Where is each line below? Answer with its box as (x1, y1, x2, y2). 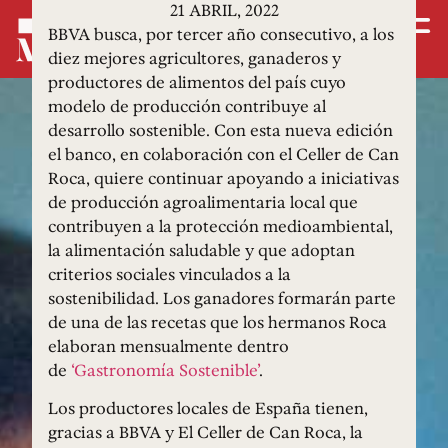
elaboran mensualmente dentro (48, 333, 289, 358)
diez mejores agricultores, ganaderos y (48, 45, 341, 70)
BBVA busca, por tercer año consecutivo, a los (48, 21, 394, 46)
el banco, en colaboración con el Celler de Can (48, 141, 399, 166)
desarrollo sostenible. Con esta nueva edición (48, 117, 393, 142)
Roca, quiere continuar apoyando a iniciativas (48, 165, 399, 190)
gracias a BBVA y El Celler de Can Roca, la (48, 420, 363, 445)
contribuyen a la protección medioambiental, (48, 213, 393, 238)
